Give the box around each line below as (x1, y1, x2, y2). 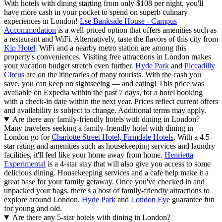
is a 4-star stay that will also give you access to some (46, 160, 211, 168)
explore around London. (4, 195, 82, 204)
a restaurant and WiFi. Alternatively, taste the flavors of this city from (4, 35, 218, 44)
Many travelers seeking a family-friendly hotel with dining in (4, 124, 193, 133)
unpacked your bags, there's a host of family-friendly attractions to (4, 186, 210, 195)
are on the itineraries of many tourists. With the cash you (24, 70, 201, 79)
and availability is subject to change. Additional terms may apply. (4, 106, 206, 115)
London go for (4, 133, 52, 142)
